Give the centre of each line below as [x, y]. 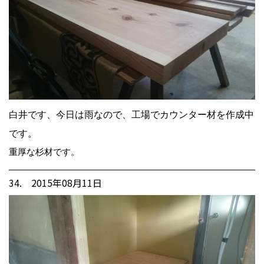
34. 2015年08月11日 [55, 182]
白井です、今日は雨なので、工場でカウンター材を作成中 [131, 114]
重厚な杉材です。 [44, 151]
